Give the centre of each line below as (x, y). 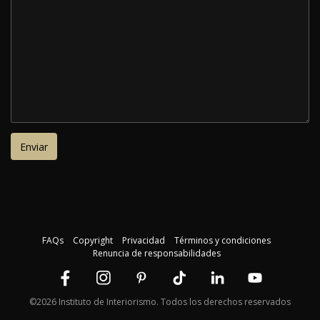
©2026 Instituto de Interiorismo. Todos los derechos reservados (160, 302)
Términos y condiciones (222, 241)
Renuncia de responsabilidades (156, 254)
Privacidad (144, 241)
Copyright (93, 241)
